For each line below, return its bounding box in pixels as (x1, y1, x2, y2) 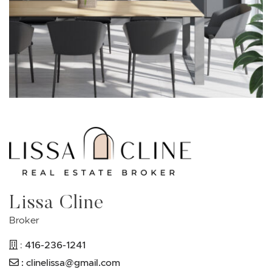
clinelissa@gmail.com (26, 256, 120, 269)
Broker (9, 214, 39, 226)
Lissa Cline (9, 189, 104, 214)
